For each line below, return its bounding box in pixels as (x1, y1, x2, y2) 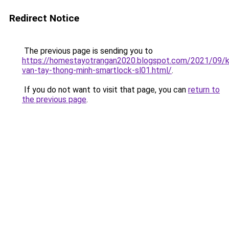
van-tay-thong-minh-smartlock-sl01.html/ (22, 65, 172, 75)
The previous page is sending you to (22, 46, 153, 56)
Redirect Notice (9, 12, 79, 24)
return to (188, 85, 220, 95)
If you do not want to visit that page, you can (22, 85, 188, 95)
